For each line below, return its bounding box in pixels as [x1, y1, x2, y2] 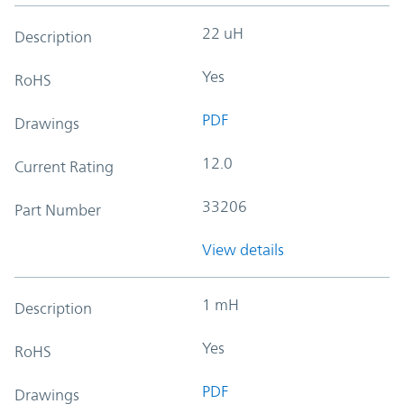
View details [202, 240, 284, 259]
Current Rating [14, 157, 114, 176]
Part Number [14, 200, 101, 219]
